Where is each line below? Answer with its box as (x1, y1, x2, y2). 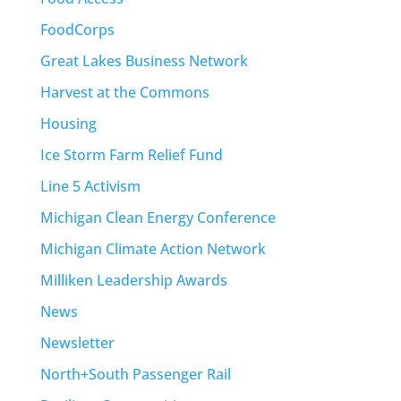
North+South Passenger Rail (39, 363, 231, 384)
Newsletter (39, 332, 115, 353)
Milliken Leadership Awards (39, 269, 227, 290)
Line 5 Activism (39, 175, 141, 196)
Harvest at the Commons (39, 81, 209, 102)
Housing (39, 113, 97, 133)
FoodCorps (39, 19, 115, 39)
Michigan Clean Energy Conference (39, 207, 276, 227)
